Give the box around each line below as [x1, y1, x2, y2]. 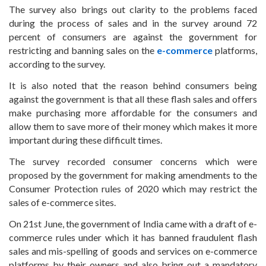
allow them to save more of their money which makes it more [9, 121, 257, 132]
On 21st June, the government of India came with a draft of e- [9, 218, 257, 230]
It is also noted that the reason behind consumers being [9, 80, 257, 91]
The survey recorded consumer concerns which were [9, 156, 257, 167]
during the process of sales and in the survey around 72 [9, 17, 257, 29]
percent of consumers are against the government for [9, 31, 257, 43]
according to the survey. [9, 58, 105, 70]
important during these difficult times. [9, 134, 162, 146]
